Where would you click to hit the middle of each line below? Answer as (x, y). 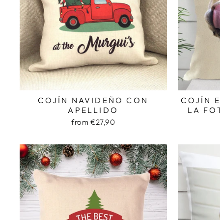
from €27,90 (93, 122)
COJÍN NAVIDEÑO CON (93, 100)
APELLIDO (93, 110)
